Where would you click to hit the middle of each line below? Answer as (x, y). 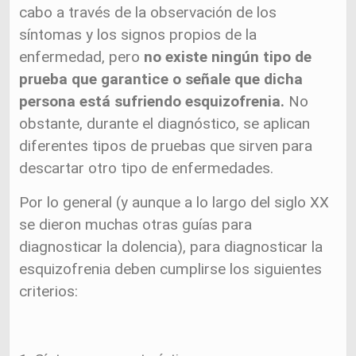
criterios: (49, 291)
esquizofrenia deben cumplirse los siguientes (171, 269)
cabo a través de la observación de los (148, 12)
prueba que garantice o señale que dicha (161, 79)
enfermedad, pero (82, 57)
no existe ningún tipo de (228, 57)
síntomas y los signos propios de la (138, 35)
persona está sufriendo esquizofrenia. (152, 101)
